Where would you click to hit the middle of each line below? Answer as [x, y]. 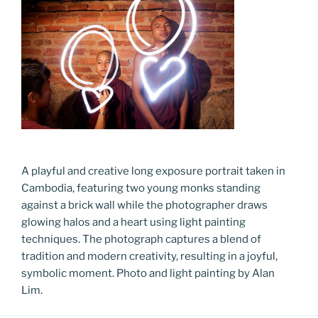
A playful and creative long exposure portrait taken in [153, 171]
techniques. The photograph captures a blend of [141, 240]
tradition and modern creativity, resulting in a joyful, [149, 257]
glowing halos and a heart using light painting [133, 223]
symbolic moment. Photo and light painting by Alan [148, 274]
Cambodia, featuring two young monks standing [141, 188]
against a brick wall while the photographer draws [144, 205]
